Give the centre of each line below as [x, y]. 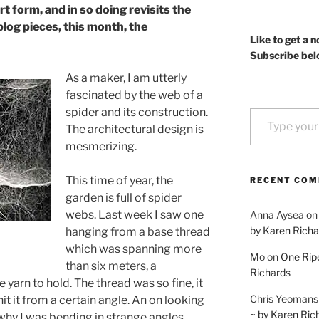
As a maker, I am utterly [126, 78]
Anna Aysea [277, 215]
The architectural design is [134, 130]
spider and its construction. [136, 113]
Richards [270, 272]
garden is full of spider [123, 198]
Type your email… [267, 107]
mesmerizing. [101, 147]
